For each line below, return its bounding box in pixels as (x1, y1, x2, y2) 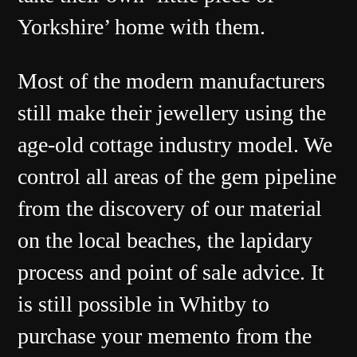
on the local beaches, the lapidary (18, 228, 313, 253)
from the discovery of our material (18, 196, 323, 222)
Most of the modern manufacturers (18, 69, 326, 94)
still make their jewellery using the (18, 100, 327, 126)
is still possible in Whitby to (18, 292, 270, 317)
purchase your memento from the (18, 324, 312, 349)
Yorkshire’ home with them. (18, 14, 266, 40)
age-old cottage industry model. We (18, 132, 333, 158)
